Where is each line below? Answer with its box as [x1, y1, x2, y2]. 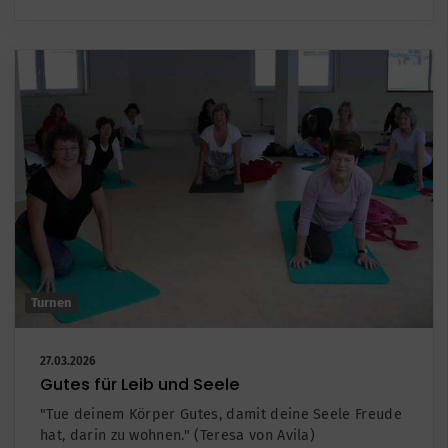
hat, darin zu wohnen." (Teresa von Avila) [40, 426, 316, 444]
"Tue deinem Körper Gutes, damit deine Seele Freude [40, 405, 403, 423]
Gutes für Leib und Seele [40, 372, 240, 396]
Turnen [31, 294, 72, 310]
